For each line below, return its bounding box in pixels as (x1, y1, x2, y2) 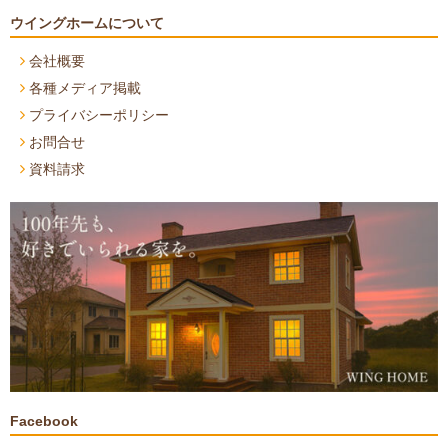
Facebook (10, 413, 78, 430)
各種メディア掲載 (29, 80, 141, 97)
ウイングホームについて (10, 15, 164, 32)
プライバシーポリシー (29, 107, 169, 123)
